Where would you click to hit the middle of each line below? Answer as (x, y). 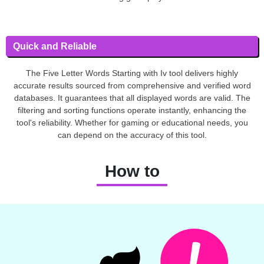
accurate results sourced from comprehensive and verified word (132, 85)
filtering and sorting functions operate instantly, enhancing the (132, 110)
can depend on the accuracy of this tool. (132, 135)
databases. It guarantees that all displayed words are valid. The (132, 98)
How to (132, 171)
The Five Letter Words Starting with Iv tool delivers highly (132, 73)
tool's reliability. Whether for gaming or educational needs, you (132, 122)
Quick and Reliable (55, 46)
